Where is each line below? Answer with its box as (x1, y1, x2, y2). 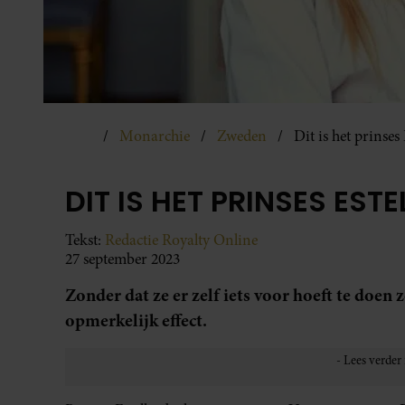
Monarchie (119, 125, 190, 146)
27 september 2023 (65, 248, 180, 269)
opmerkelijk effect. (65, 307, 207, 333)
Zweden (217, 125, 267, 146)
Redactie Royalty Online (105, 229, 258, 250)
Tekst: (65, 229, 105, 250)
